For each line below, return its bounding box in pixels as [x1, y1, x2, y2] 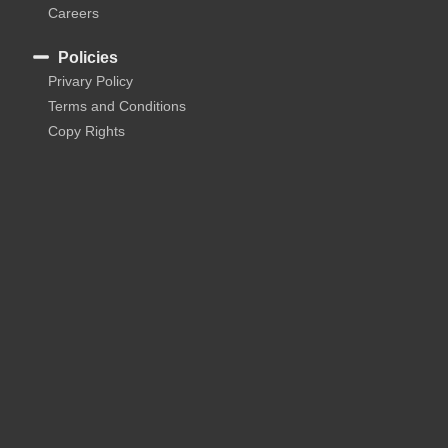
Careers [48, 4, 99, 21]
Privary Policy [48, 72, 133, 89]
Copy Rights [48, 122, 125, 139]
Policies [57, 48, 118, 66]
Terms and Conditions [48, 97, 186, 114]
